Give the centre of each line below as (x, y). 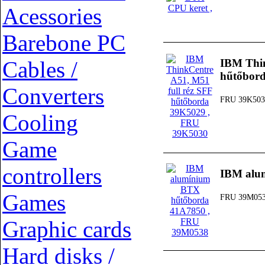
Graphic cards (67, 229)
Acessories (52, 16)
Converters (53, 96)
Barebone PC (64, 43)
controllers (52, 176)
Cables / (40, 70)
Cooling (40, 123)
